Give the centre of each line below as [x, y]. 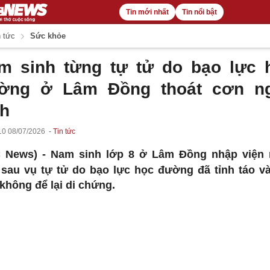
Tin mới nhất [147, 12]
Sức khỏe [47, 36]
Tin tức [64, 131]
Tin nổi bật [199, 12]
